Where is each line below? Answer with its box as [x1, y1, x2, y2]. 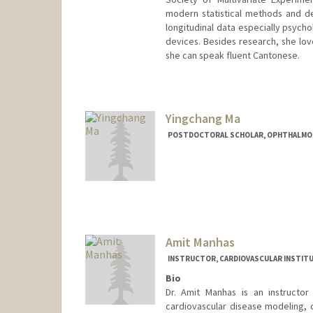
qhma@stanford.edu [163, 92, 249, 105]
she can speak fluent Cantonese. [165, 49, 300, 62]
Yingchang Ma [165, 110, 240, 126]
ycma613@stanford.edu [166, 177, 266, 191]
